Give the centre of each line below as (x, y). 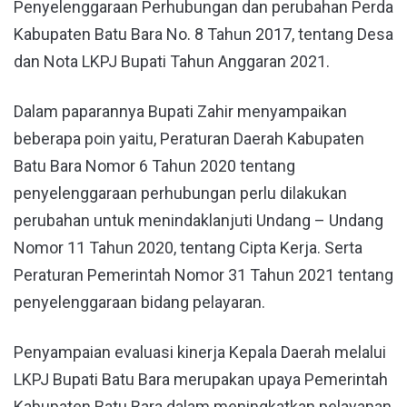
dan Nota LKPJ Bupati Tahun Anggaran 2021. (172, 61)
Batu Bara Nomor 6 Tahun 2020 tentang (154, 165)
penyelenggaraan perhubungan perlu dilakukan (180, 193)
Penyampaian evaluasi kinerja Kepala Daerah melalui (200, 352)
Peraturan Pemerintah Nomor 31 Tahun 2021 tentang (203, 274)
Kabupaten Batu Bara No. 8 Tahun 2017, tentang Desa (203, 34)
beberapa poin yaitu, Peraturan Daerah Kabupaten (189, 138)
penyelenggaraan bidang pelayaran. (139, 302)
